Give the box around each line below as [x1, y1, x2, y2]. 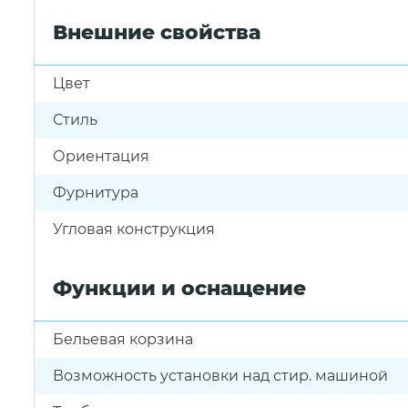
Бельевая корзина [53, 331, 193, 348]
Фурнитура [53, 184, 138, 201]
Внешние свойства [53, 20, 260, 45]
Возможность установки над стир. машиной [53, 367, 388, 384]
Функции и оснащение [53, 276, 306, 301]
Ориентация [53, 148, 149, 165]
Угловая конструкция [53, 220, 215, 238]
